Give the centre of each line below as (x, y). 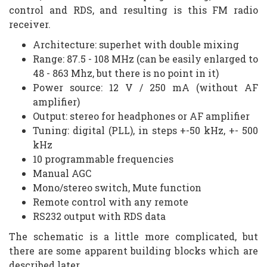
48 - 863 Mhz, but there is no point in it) (126, 73)
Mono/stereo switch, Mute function (117, 187)
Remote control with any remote (111, 202)
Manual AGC (62, 173)
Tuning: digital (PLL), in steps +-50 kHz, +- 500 (145, 130)
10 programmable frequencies (103, 159)
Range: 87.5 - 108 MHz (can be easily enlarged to (145, 59)
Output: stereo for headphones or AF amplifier (141, 116)
